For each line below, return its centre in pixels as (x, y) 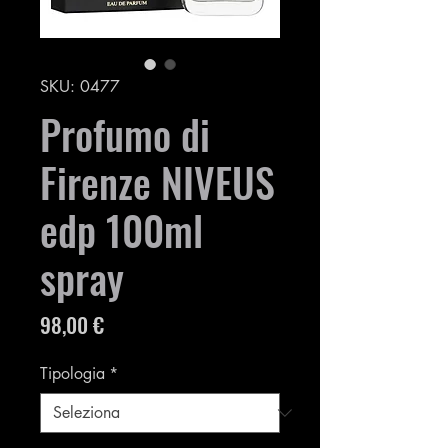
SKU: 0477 (80, 87)
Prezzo (129, 324)
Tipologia (72, 374)
